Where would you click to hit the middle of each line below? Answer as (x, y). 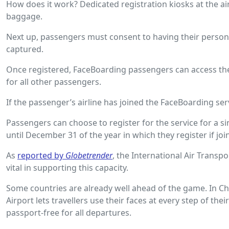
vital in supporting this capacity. (67, 167)
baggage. (24, 16)
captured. (25, 49)
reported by (41, 155)
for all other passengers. (54, 82)
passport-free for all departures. (69, 212)
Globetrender (89, 155)
